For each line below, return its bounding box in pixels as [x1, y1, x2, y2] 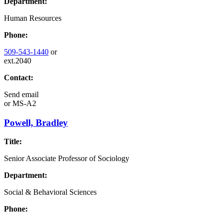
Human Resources [4, 14, 61, 22]
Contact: [4, 73, 33, 82]
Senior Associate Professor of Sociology [4, 154, 129, 163]
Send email [4, 90, 39, 99]
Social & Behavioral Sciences [4, 188, 97, 197]
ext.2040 [4, 56, 31, 65]
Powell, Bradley [4, 117, 68, 128]
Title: [4, 137, 22, 146]
